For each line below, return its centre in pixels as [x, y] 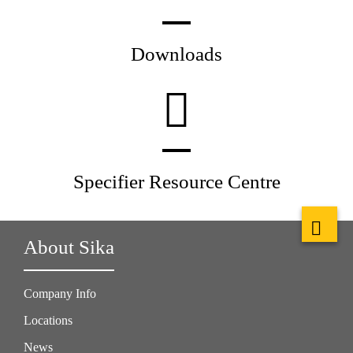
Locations [48, 321]
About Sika [69, 247]
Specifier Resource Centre [176, 182]
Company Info [60, 294]
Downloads [176, 54]
